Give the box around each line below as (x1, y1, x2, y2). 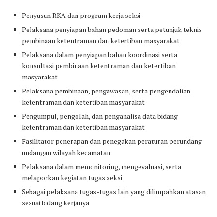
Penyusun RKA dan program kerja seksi (22, 11, 140, 20)
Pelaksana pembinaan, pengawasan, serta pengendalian (22, 86, 190, 96)
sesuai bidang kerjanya (22, 198, 89, 208)
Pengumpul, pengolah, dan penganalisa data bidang (22, 111, 178, 121)
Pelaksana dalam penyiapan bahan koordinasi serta (22, 50, 177, 60)
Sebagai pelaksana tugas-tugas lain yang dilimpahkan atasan (22, 187, 206, 197)
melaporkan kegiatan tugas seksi (22, 173, 122, 183)
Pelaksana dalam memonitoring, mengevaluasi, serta (22, 162, 181, 171)
